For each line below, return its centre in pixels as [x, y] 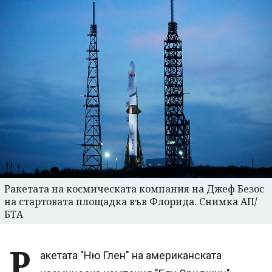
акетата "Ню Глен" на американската [131, 256]
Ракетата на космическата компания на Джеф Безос [134, 189]
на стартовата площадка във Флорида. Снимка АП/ [131, 202]
